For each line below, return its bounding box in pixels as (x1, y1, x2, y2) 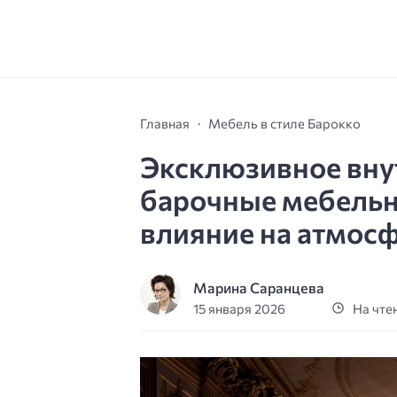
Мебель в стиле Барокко (208, 114, 361, 131)
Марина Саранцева (193, 279, 325, 297)
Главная (140, 114, 190, 131)
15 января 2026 (193, 300, 286, 317)
